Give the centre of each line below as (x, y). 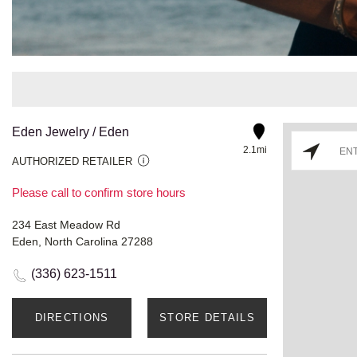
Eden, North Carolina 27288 (82, 241)
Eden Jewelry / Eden (71, 131)
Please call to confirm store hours (99, 192)
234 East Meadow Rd (66, 224)
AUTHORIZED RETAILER (72, 161)
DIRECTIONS (72, 317)
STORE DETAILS (207, 317)
